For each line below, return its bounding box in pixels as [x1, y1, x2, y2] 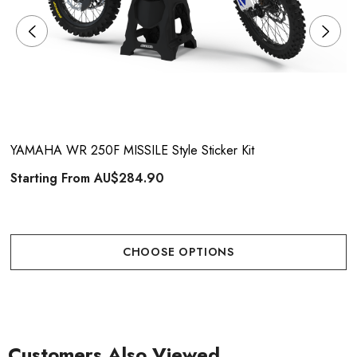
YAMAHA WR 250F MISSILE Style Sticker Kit [10, 141, 254, 159]
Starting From [10, 169, 94, 187]
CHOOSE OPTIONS [122, 244, 235, 260]
